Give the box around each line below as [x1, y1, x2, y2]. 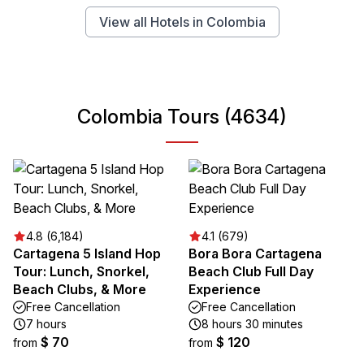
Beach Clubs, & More [13, 281, 146, 297]
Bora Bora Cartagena [188, 245, 322, 262]
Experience [188, 281, 261, 297]
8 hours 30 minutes [201, 317, 303, 331]
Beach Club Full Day [188, 263, 314, 279]
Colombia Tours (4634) [77, 105, 287, 128]
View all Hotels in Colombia [98, 14, 266, 30]
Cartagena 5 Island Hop [13, 245, 161, 262]
